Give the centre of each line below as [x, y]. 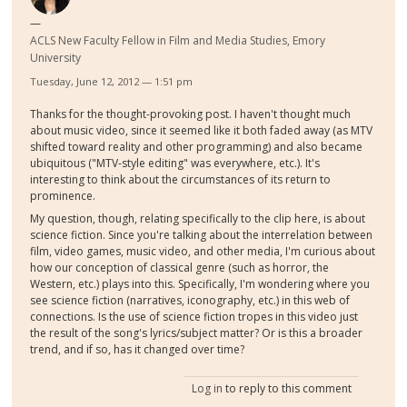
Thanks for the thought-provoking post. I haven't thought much [191, 114]
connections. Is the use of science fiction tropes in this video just [194, 316]
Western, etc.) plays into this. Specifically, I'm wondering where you [200, 283]
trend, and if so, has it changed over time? [138, 349]
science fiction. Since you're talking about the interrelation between [202, 234]
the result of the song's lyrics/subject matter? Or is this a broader [197, 333]
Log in [207, 388]
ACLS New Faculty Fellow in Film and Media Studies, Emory [178, 40]
